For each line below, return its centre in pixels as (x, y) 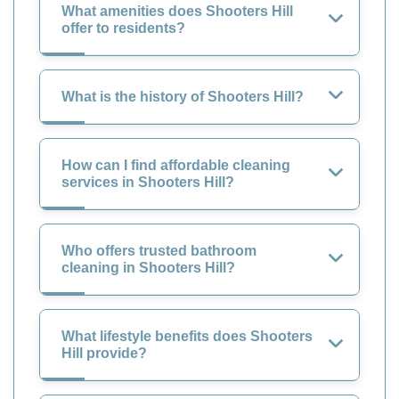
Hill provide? (104, 353)
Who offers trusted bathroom (159, 250)
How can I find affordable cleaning (176, 165)
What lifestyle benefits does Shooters (187, 336)
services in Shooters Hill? (148, 182)
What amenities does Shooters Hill (177, 11)
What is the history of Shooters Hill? (183, 96)
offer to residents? (123, 28)
